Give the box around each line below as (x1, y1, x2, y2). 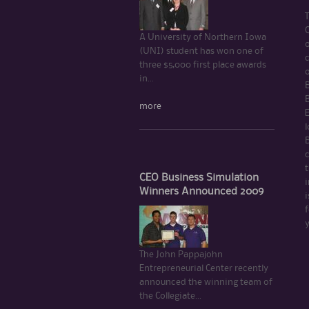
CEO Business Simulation (139, 172, 259, 183)
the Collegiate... (139, 291, 201, 300)
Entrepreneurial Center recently (139, 263, 268, 272)
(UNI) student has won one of (139, 46, 263, 55)
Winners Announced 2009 (139, 186, 263, 197)
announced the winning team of (139, 277, 272, 286)
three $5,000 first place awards (139, 60, 266, 69)
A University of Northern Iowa (139, 32, 266, 41)
